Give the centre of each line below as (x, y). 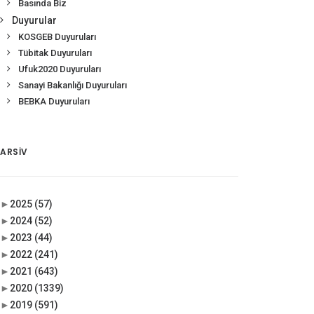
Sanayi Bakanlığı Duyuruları (73, 85)
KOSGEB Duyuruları (57, 37)
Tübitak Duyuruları (55, 53)
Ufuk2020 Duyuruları (60, 69)
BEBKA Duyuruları (54, 101)
